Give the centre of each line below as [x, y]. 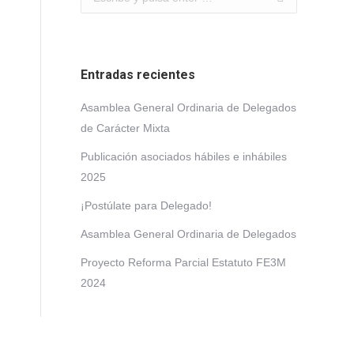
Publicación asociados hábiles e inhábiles [184, 156]
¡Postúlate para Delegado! [146, 205]
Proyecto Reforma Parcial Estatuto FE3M [183, 262]
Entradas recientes [138, 75]
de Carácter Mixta [125, 128]
